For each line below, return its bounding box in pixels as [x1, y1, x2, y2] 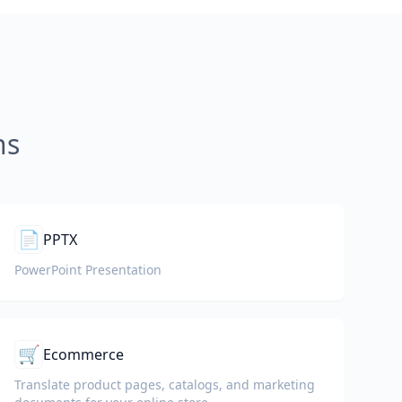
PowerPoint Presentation [14, 261, 162, 278]
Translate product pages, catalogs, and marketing [14, 376, 315, 393]
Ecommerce [43, 345, 124, 364]
